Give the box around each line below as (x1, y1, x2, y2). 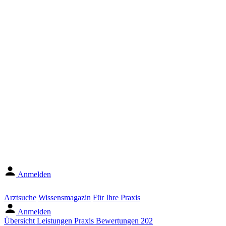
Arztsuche (4, 193, 36, 202)
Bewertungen (96, 216, 141, 225)
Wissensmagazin (38, 193, 91, 202)
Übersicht (4, 216, 37, 225)
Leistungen (37, 216, 74, 225)
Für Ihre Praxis (93, 193, 140, 202)
